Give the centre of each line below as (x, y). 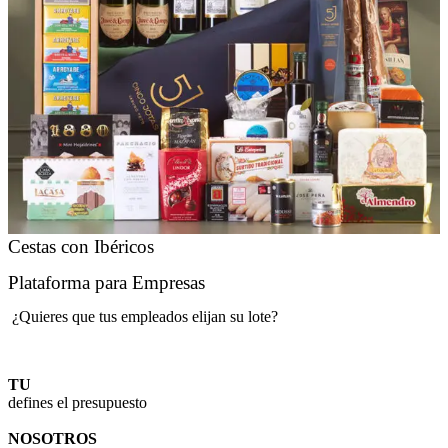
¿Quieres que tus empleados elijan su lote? (143, 317)
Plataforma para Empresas (106, 283)
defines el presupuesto (77, 403)
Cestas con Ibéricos (81, 247)
